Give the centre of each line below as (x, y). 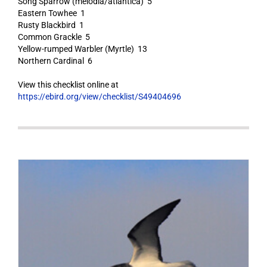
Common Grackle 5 (54, 37)
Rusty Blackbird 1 (51, 25)
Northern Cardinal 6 (55, 61)
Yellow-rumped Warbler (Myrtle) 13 (82, 49)
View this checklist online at (68, 85)
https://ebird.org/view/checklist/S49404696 (99, 97)
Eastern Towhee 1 (51, 13)
